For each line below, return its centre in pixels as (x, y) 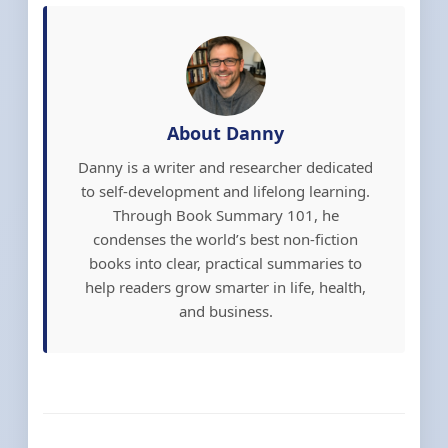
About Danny (226, 133)
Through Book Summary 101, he (225, 215)
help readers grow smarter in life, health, (226, 287)
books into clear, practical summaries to (226, 263)
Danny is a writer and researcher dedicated (226, 167)
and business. (225, 311)
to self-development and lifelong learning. (226, 191)
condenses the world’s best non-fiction (226, 239)
